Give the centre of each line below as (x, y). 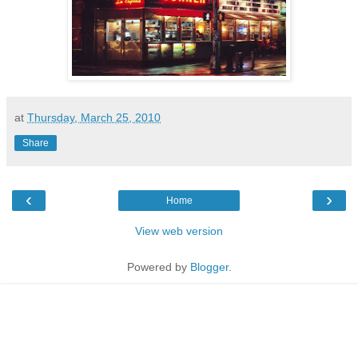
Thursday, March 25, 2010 (94, 117)
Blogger (209, 267)
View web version (179, 231)
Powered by (158, 267)
